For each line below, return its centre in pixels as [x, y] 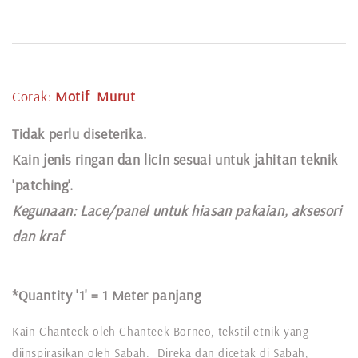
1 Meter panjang [151, 295]
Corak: [34, 96]
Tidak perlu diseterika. [80, 133]
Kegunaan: [46, 210]
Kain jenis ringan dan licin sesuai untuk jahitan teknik [175, 159]
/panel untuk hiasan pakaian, [200, 210]
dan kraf [38, 236]
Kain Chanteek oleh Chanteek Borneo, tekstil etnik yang [161, 331]
